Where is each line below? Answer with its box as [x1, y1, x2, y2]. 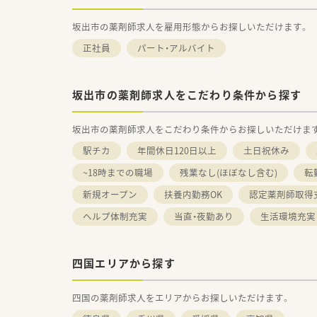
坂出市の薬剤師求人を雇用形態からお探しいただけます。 [72, 19, 309, 33]
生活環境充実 [260, 209, 316, 223]
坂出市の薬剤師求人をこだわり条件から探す [72, 86, 302, 103]
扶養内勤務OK [164, 187, 222, 201]
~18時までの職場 [83, 165, 153, 179]
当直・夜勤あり [174, 209, 234, 223]
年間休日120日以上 [137, 143, 217, 157]
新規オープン [83, 187, 137, 201]
